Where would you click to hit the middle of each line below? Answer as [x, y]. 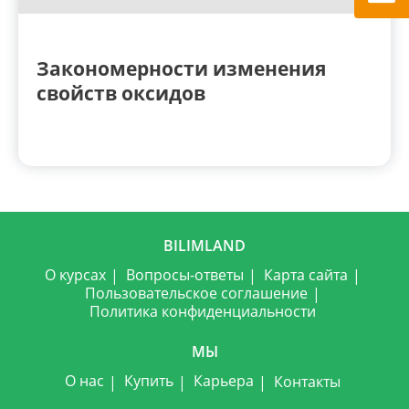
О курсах [75, 274]
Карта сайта [305, 274]
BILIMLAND [204, 245]
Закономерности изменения [181, 69]
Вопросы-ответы [184, 274]
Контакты [307, 381]
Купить [148, 381]
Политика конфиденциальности [202, 312]
